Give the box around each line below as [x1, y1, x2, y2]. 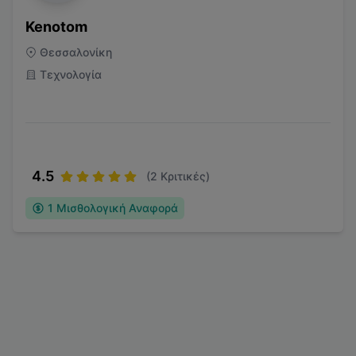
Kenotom [25, 18, 87, 35]
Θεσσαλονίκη [40, 45, 112, 59]
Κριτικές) [157, 169, 210, 183]
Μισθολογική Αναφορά [56, 201, 178, 215]
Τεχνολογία [40, 68, 102, 81]
